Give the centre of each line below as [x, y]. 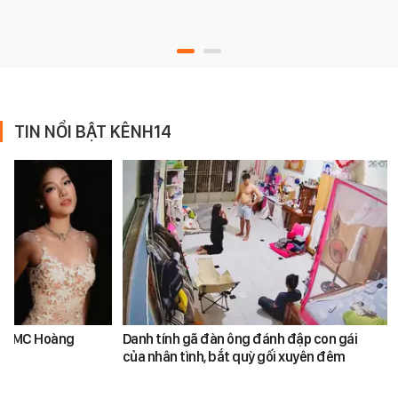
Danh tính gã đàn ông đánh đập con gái [239, 339]
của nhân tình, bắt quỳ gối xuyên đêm [234, 357]
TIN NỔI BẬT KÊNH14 [93, 131]
